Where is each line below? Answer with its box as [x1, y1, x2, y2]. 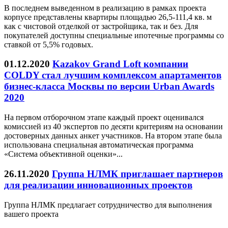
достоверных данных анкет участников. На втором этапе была [4, 131, 222, 140]
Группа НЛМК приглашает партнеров [52, 168, 223, 179]
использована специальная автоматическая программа [4, 140, 193, 150]
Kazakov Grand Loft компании [52, 59, 188, 70]
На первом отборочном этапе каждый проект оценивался [4, 113, 204, 122]
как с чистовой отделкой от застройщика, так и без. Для [4, 21, 198, 31]
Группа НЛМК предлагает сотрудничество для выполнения [4, 200, 212, 209]
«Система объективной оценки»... [4, 150, 123, 159]
